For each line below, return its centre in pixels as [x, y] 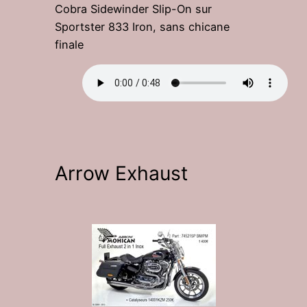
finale [69, 44]
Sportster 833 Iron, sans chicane [142, 26]
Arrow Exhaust [121, 174]
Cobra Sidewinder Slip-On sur [133, 9]
